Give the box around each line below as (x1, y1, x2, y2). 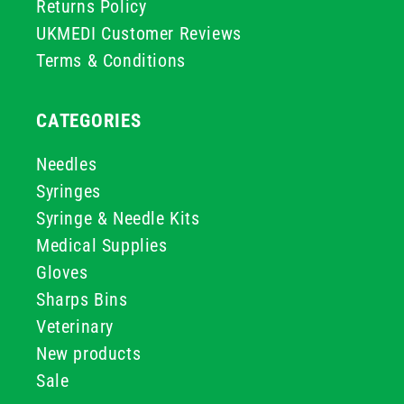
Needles (36, 153, 97, 175)
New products (36, 343, 142, 364)
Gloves (36, 262, 88, 283)
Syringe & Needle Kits (36, 207, 200, 229)
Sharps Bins (36, 289, 128, 310)
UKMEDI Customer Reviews (36, 23, 242, 44)
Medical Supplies (36, 234, 168, 256)
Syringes (36, 180, 101, 202)
